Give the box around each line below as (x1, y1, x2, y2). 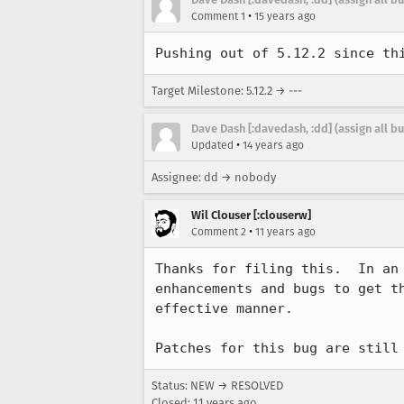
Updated (191, 139, 234, 151)
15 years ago (254, 10, 316, 23)
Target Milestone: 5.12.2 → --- (151, 84, 302, 97)
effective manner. (155, 300, 293, 317)
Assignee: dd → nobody (151, 170, 276, 184)
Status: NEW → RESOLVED (151, 379, 283, 392)
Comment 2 (191, 225, 246, 238)
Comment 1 (191, 10, 245, 23)
